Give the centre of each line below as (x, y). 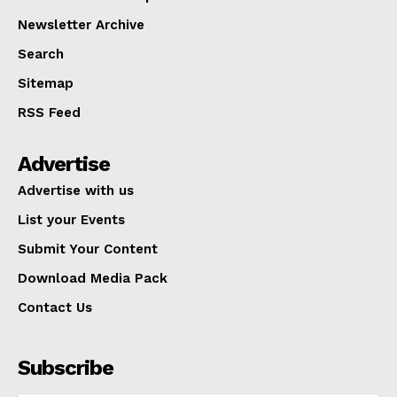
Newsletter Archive (81, 24)
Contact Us (55, 307)
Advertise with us (76, 190)
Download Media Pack (93, 278)
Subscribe (66, 367)
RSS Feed (49, 112)
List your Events (71, 219)
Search (41, 54)
